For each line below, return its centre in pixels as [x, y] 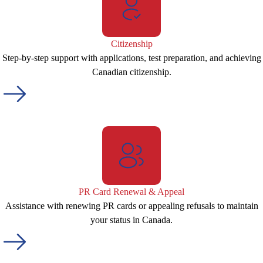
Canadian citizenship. [131, 72]
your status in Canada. [131, 220]
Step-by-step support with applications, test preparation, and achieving [131, 58]
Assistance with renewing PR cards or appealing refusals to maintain [131, 206]
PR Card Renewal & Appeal [131, 192]
